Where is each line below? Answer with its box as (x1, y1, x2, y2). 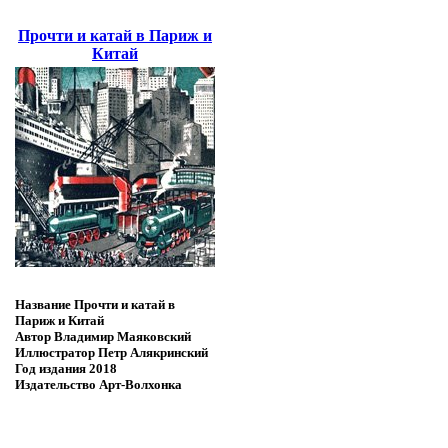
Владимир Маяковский (51, 329, 191, 345)
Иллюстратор (15, 345, 95, 361)
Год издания (15, 361, 86, 377)
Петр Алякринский (95, 345, 208, 361)
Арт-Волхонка (96, 377, 182, 393)
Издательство (15, 377, 96, 393)
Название (15, 297, 71, 313)
